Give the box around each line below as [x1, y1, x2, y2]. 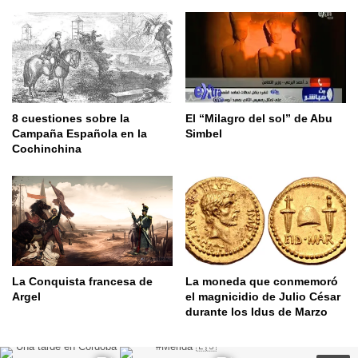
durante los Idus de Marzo [185, 304, 328, 318]
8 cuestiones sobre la [12, 111, 129, 125]
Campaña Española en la [12, 126, 147, 140]
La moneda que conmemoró [185, 274, 338, 288]
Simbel [185, 126, 222, 140]
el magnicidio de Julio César [185, 289, 340, 303]
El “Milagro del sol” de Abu [185, 111, 332, 125]
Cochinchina [12, 141, 82, 155]
